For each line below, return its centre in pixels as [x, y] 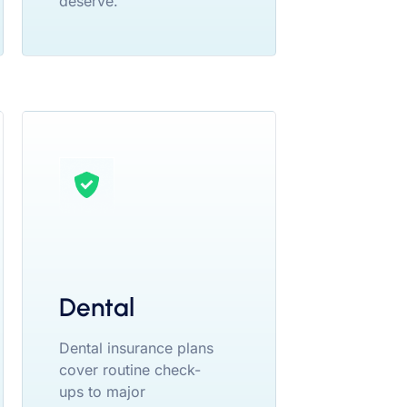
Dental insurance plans [136, 347]
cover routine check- [130, 369]
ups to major [102, 391]
